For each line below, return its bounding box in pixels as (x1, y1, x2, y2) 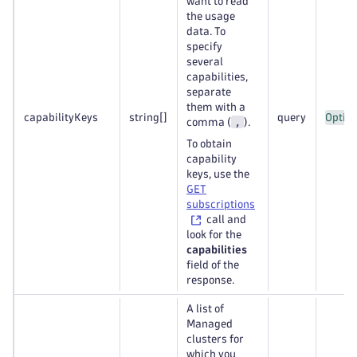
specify (186, 41, 222, 52)
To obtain (186, 139, 232, 149)
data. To (186, 26, 226, 37)
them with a (186, 102, 245, 112)
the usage (186, 11, 235, 22)
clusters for (186, 334, 244, 344)
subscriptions (186, 199, 255, 210)
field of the (186, 260, 239, 270)
